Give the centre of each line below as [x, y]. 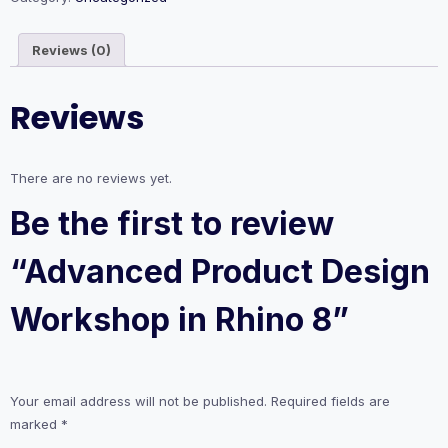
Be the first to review [172, 224]
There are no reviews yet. [91, 178]
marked [35, 424]
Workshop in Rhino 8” [179, 320]
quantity [34, 53]
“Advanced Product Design [220, 272]
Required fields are [330, 401]
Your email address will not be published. [138, 401]
